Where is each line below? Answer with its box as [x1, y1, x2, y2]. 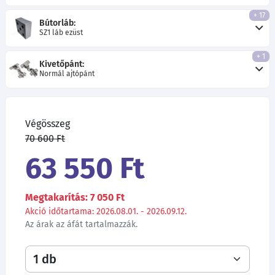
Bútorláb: [39, 18, 76, 29]
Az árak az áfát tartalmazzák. [25, 219, 137, 230]
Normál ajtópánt [39, 69, 95, 79]
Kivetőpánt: [39, 59, 84, 70]
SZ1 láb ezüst [39, 28, 83, 37]
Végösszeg [25, 117, 70, 130]
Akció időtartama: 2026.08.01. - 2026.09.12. [25, 206, 187, 217]
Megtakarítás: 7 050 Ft [25, 191, 125, 203]
